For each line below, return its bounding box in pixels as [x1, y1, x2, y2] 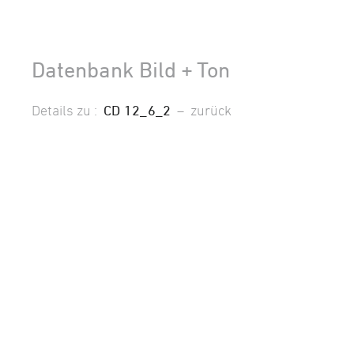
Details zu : [32, 101, 104, 118]
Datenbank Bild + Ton [32, 56, 230, 82]
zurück [190, 101, 232, 118]
